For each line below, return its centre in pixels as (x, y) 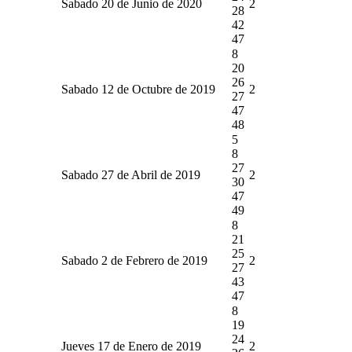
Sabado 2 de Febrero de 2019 (134, 260)
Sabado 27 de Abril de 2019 (131, 174)
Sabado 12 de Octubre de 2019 (138, 89)
